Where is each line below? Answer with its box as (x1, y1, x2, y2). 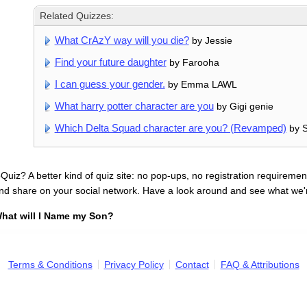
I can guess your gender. (54, 78, 165, 90)
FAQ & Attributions (220, 259, 299, 271)
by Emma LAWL (164, 79, 237, 90)
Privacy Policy (103, 259, 164, 271)
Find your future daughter (54, 56, 167, 69)
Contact (175, 259, 209, 271)
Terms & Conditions (8, 259, 93, 271)
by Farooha (166, 57, 219, 69)
